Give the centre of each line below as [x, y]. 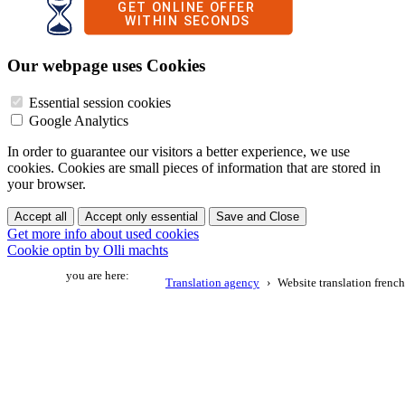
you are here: [98, 276]
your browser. [47, 184]
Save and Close [258, 216]
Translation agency [212, 283]
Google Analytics [79, 120]
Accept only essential [141, 216]
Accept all [41, 216]
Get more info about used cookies [103, 233]
